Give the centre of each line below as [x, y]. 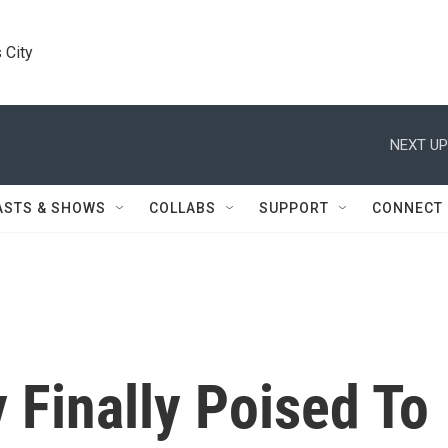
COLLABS [182, 208]
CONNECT [407, 208]
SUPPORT [294, 208]
